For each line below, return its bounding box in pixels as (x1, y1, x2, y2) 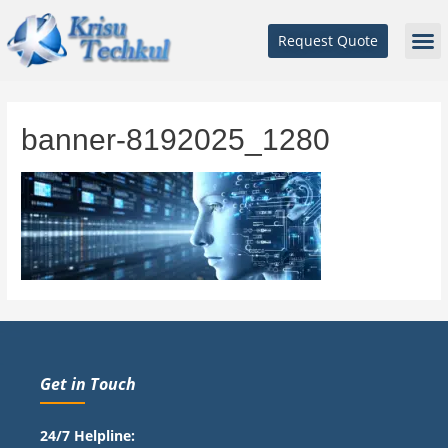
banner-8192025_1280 (21, 123, 331, 157)
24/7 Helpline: (40, 425, 135, 445)
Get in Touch (40, 372, 136, 395)
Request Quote (277, 30, 378, 50)
